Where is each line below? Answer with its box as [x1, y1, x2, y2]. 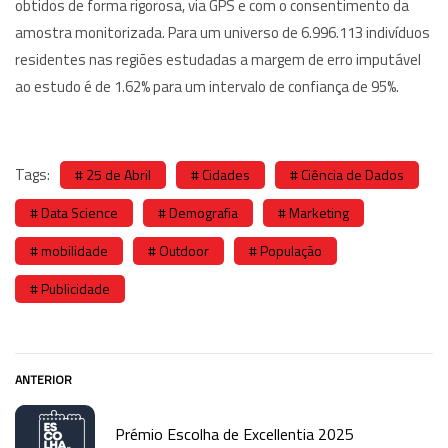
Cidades [202, 163, 250, 185]
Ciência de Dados [301, 163, 404, 185]
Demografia [169, 201, 238, 223]
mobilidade [41, 239, 108, 261]
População [260, 239, 322, 261]
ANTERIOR [15, 369, 72, 389]
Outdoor [159, 239, 209, 261]
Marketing [289, 201, 349, 223]
